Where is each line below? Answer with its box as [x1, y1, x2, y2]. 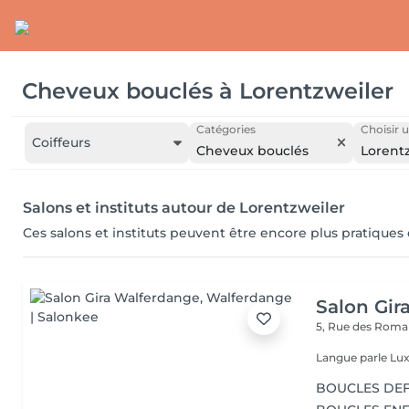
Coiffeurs [32, 134, 90, 151]
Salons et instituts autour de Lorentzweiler [23, 199, 345, 216]
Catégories [196, 122, 256, 136]
